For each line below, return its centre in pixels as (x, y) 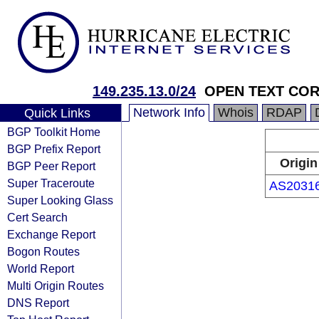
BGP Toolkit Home (54, 132)
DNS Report (38, 303)
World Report (41, 268)
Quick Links (57, 113)
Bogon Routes (43, 251)
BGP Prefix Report (54, 149)
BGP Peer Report (51, 166)
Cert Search (37, 217)
